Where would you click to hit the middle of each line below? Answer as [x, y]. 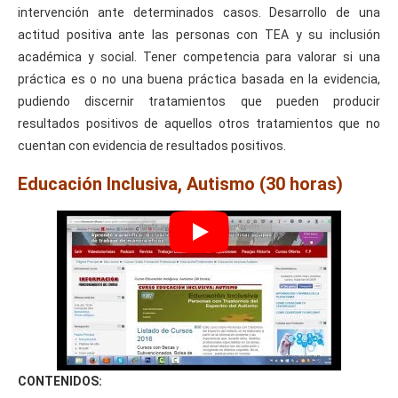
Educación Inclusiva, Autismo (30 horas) [180, 183]
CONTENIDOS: [60, 381]
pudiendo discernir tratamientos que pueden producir [199, 101]
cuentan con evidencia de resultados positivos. [152, 145]
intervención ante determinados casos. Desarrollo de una [199, 12]
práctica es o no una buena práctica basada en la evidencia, [199, 79]
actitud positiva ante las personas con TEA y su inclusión [199, 34]
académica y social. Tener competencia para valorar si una [199, 56]
